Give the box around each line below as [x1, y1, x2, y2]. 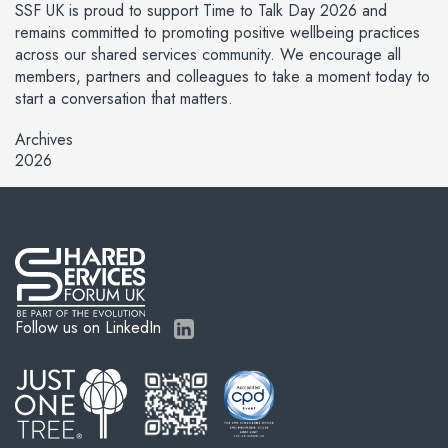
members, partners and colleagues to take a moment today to [15, 65, 430, 88]
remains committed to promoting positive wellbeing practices [15, 21, 420, 44]
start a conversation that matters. [15, 87, 233, 110]
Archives [15, 128, 73, 151]
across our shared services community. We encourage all [15, 43, 401, 66]
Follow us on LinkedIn [15, 316, 166, 339]
